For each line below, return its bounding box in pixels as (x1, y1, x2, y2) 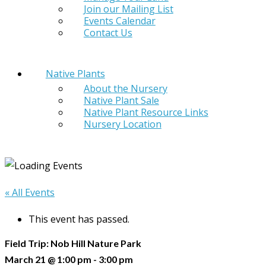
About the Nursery (83, 82, 167, 96)
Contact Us (83, 26, 132, 39)
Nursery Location (83, 118, 161, 131)
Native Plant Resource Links (83, 106, 208, 119)
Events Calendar (83, 14, 156, 27)
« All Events (5, 186, 55, 199)
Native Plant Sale (83, 94, 159, 107)
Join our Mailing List (83, 2, 173, 15)
